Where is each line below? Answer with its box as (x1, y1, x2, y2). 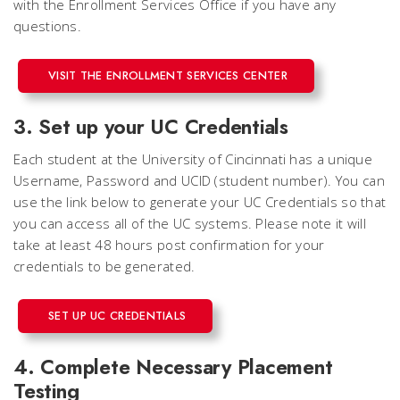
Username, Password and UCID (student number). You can (13, 171, 385, 189)
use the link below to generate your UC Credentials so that (13, 193, 387, 211)
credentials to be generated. (13, 257, 196, 275)
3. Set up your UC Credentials (13, 112, 288, 141)
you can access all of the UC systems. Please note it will (13, 214, 367, 232)
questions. (13, 17, 81, 35)
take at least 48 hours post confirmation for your (13, 236, 325, 254)
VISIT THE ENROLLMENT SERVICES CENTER (48, 67, 287, 84)
